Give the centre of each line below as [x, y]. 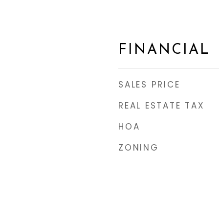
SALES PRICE [149, 85]
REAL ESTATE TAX [162, 106]
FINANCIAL [164, 50]
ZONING [139, 148]
